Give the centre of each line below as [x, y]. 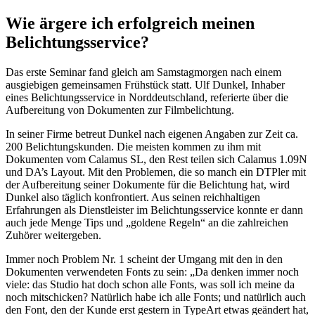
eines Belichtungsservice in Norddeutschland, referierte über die [147, 97]
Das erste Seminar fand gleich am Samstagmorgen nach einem [143, 72]
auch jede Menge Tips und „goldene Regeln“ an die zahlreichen [147, 222]
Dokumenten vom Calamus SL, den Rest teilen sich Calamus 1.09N [156, 159]
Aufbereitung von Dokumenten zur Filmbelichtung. [120, 110]
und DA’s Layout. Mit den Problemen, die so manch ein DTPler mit [156, 172]
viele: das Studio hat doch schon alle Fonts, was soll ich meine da [150, 284]
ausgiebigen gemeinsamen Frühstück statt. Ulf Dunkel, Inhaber [145, 84]
